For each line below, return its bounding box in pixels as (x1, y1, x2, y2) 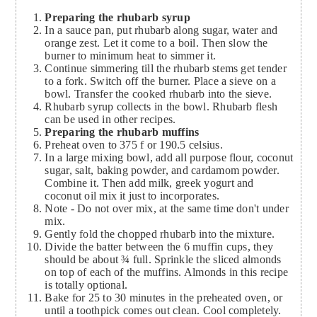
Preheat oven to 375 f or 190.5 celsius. (45, 139, 223, 151)
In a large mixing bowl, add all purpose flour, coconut (45, 151, 294, 164)
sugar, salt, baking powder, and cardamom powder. (45, 164, 279, 177)
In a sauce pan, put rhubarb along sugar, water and (45, 24, 278, 37)
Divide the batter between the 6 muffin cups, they (45, 241, 274, 253)
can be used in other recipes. (45, 113, 176, 126)
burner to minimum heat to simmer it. (45, 50, 217, 62)
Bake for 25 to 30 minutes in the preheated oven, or (45, 292, 283, 304)
